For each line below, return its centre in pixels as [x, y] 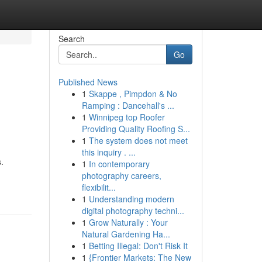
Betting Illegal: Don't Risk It [138, 246]
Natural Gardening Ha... [126, 234]
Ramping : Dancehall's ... [128, 105]
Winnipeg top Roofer [127, 117]
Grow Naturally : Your [128, 222]
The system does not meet [138, 140]
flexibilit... [99, 187]
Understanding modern [131, 199]
